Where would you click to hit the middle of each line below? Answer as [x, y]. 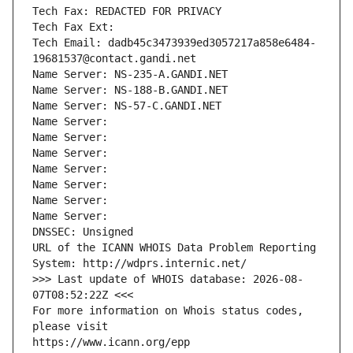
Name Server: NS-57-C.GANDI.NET [127, 106]
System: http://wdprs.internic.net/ [139, 264]
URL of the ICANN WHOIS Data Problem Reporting [174, 248]
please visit [70, 327]
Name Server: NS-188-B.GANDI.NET [130, 90]
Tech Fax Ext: [73, 27]
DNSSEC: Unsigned [83, 232]
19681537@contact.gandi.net [114, 59]
